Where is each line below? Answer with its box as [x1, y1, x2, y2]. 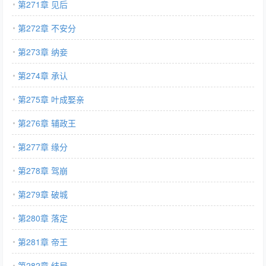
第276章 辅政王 [18, 117, 76, 129]
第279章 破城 [18, 188, 68, 200]
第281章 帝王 [18, 236, 68, 248]
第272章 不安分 [18, 22, 76, 34]
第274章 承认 [18, 69, 68, 81]
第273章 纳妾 [18, 46, 68, 58]
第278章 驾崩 [18, 164, 68, 176]
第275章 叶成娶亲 [18, 93, 84, 105]
